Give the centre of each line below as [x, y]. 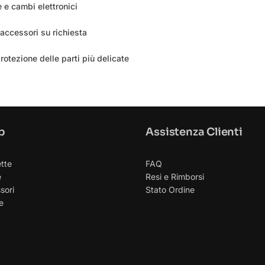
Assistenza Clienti [194, 132]
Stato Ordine [170, 189]
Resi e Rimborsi [175, 176]
